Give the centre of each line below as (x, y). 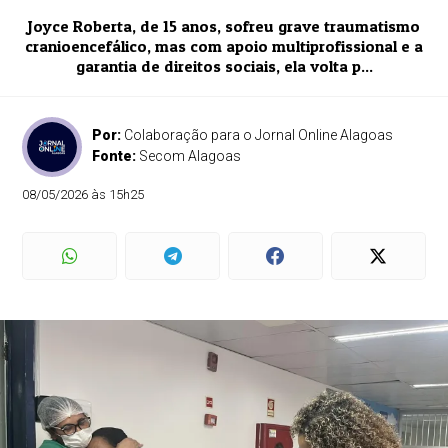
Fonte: (116, 156)
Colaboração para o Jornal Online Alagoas (259, 135)
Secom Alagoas (190, 156)
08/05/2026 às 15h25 (83, 194)
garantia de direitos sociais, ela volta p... (224, 66)
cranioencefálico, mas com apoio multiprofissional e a (224, 46)
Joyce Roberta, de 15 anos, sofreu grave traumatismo (224, 26)
